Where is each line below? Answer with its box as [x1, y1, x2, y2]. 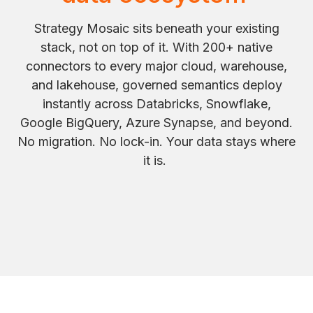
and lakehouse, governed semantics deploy [31, 77, 282, 92]
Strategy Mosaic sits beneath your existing [34, 20, 279, 36]
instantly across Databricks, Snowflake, [42, 96, 271, 111]
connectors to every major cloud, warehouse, [26, 58, 287, 73]
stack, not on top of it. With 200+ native [41, 39, 272, 54]
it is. [143, 152, 170, 168]
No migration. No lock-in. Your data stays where [17, 133, 296, 149]
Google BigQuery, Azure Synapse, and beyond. [20, 115, 293, 130]
